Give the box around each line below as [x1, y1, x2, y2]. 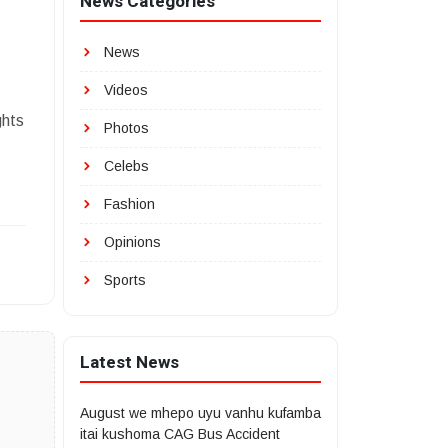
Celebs [100, 158, 149, 174]
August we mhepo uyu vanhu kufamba [80, 405, 321, 421]
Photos [100, 120, 149, 136]
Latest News [80, 350, 179, 375]
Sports [100, 272, 146, 288]
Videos [100, 82, 148, 98]
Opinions [100, 234, 161, 250]
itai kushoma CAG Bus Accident [80, 426, 280, 442]
